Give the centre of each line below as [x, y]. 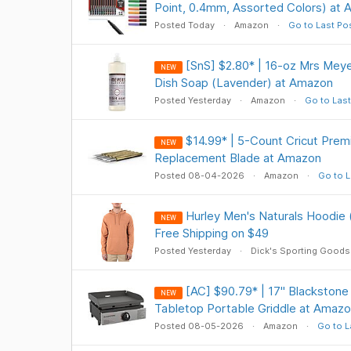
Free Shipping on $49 [211, 233]
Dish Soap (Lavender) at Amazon [243, 83]
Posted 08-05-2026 [200, 326]
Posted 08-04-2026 [200, 175]
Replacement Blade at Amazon [237, 158]
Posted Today [185, 25]
